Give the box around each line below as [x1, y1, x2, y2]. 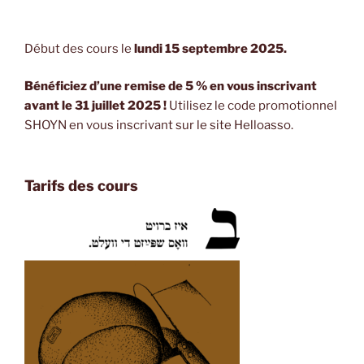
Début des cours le [24, 41, 132, 56]
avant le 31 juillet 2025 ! [24, 98, 167, 114]
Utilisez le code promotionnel [167, 98, 337, 114]
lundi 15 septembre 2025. [132, 41, 287, 56]
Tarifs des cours [24, 176, 138, 194]
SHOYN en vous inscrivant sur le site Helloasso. [24, 118, 293, 133]
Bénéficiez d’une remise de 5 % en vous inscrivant [24, 79, 317, 94]
